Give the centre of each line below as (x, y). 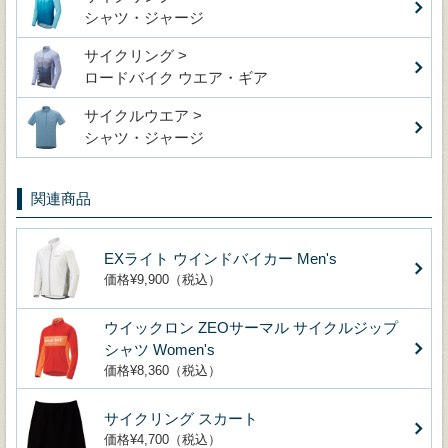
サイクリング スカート (181, 418)
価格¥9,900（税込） (162, 279)
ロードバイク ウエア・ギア (176, 77)
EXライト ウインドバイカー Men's (220, 258)
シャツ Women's (159, 349)
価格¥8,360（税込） (162, 370)
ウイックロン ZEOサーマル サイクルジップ (251, 327)
